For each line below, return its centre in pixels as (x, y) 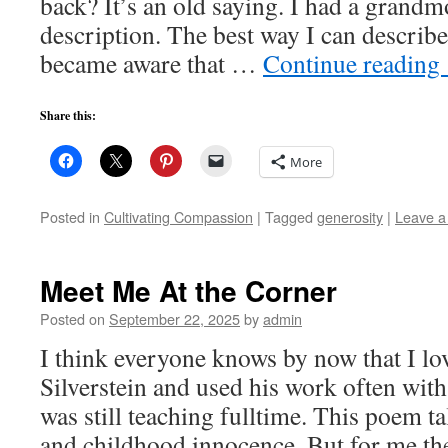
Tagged (289, 216)
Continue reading (354, 63)
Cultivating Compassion (178, 216)
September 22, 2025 (174, 318)
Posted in (70, 216)
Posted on (72, 318)
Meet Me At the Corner (188, 290)
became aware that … (151, 63)
